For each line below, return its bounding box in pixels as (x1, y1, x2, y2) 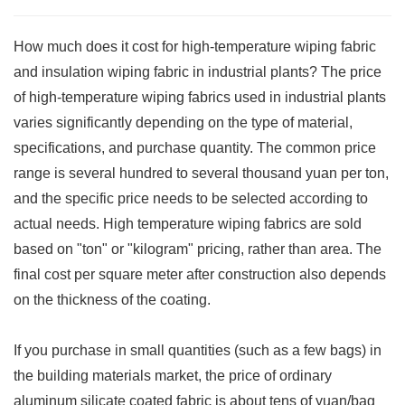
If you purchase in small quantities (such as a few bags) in (14, 342, 381, 358)
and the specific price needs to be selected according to (14, 190, 368, 206)
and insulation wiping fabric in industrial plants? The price (14, 63, 381, 80)
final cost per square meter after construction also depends (14, 266, 386, 282)
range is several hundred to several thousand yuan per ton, (14, 165, 389, 181)
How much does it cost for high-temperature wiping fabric (14, 38, 376, 54)
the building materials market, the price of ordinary (14, 367, 332, 383)
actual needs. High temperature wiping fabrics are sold (14, 215, 362, 231)
